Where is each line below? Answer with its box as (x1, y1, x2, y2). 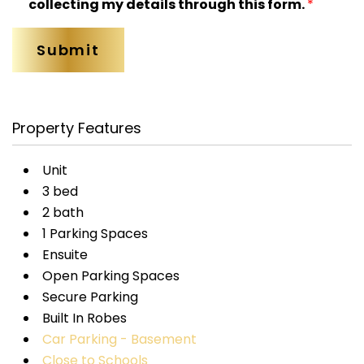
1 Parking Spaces (41, 223, 148, 243)
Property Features (12, 117, 141, 138)
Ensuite (41, 245, 88, 264)
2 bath (41, 202, 84, 222)
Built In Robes (41, 308, 127, 327)
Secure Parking (41, 287, 138, 306)
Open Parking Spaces (41, 266, 180, 285)
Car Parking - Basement (41, 329, 197, 349)
